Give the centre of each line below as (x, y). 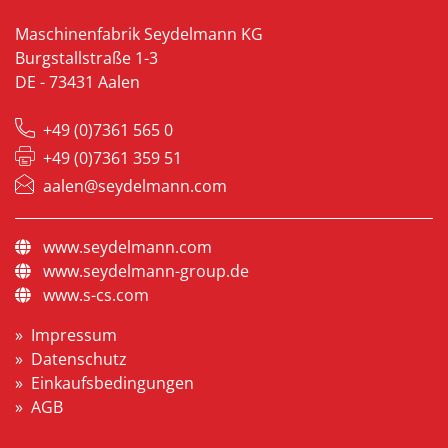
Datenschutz (79, 358)
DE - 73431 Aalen (77, 81)
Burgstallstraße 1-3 (86, 57)
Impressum (74, 334)
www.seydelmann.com (127, 246)
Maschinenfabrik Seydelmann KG (139, 33)
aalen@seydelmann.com (135, 185)
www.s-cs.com (96, 294)
